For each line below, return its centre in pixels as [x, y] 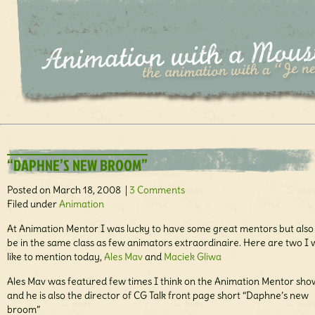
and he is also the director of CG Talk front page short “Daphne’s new [158, 296]
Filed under [33, 204]
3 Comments [157, 190]
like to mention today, [56, 257]
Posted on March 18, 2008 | [68, 190]
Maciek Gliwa [193, 257]
